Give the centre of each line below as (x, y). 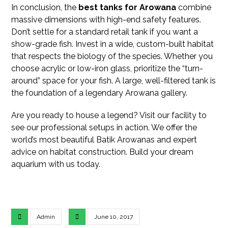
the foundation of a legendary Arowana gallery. (99, 93)
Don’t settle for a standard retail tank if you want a (105, 32)
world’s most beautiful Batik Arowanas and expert (104, 139)
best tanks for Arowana (127, 7)
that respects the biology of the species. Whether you (112, 56)
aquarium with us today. (56, 164)
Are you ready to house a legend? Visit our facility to (109, 115)
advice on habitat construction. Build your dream (103, 152)
